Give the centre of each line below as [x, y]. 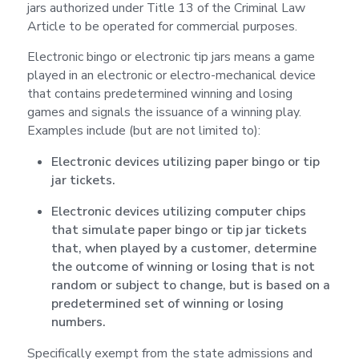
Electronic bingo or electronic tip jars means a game [171, 57]
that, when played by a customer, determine [184, 249]
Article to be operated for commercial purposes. [162, 26]
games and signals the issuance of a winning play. [164, 113]
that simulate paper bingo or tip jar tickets [179, 230]
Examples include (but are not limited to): [143, 131]
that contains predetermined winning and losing [159, 94]
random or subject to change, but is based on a [190, 286]
